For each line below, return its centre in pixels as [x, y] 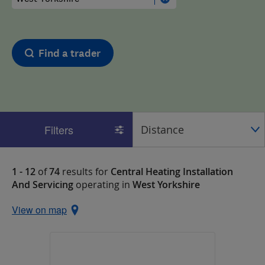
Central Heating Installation [172, 172]
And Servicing [44, 185]
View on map [39, 210]
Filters [59, 130]
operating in [104, 185]
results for [85, 172]
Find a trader [70, 54]
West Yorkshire [166, 185]
